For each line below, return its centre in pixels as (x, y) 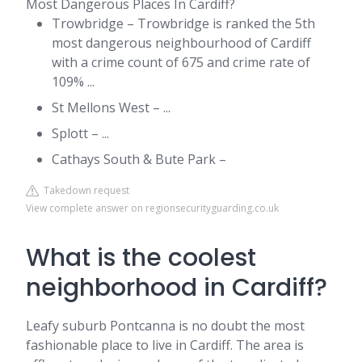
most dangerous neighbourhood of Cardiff (181, 43)
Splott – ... (80, 133)
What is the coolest (141, 258)
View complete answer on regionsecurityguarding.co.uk (152, 208)
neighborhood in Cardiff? (177, 288)
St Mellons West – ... (111, 107)
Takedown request (84, 190)
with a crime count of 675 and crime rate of (181, 62)
